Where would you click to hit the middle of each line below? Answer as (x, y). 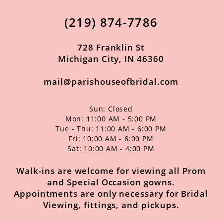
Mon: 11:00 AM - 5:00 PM (111, 119)
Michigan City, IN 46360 (111, 58)
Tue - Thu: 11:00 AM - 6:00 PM (111, 129)
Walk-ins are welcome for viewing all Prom (111, 171)
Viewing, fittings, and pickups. (111, 205)
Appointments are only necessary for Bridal (111, 194)
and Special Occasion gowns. (111, 182)
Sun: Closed (111, 109)
